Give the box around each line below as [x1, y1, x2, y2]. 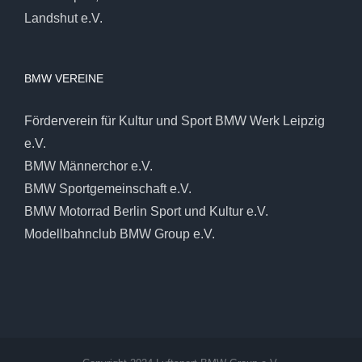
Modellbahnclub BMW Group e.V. [24, 227, 215, 242]
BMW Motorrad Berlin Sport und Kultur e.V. [24, 204, 268, 219]
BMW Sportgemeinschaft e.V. [24, 182, 192, 196]
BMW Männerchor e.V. [24, 159, 153, 174]
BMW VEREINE [24, 72, 103, 86]
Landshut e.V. [24, 11, 103, 26]
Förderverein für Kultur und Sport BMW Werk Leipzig [24, 114, 325, 128]
